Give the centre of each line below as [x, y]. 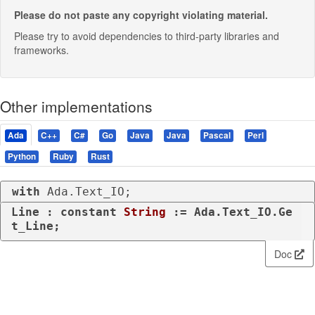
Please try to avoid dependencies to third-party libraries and [147, 36]
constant [89, 212]
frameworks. [41, 50]
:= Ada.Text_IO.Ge [229, 212]
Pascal [217, 136]
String [145, 212]
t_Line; [36, 226]
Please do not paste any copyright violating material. [141, 15]
